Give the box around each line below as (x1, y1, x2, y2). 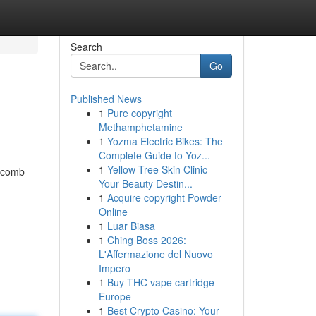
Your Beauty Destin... (98, 176, 193, 190)
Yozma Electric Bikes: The (107, 134, 223, 148)
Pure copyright (107, 106, 172, 120)
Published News (70, 92, 142, 106)
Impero (98, 261, 130, 275)
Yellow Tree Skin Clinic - (107, 162, 214, 176)
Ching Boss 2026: (107, 233, 186, 247)
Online (98, 205, 128, 219)
